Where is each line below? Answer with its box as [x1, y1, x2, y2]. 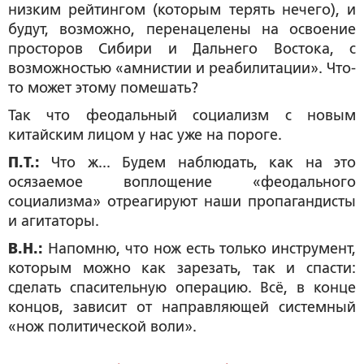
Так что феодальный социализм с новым [8, 107, 356, 123]
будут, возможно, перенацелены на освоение [8, 21, 356, 37]
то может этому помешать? [8, 80, 198, 96]
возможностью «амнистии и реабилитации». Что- [8, 60, 356, 76]
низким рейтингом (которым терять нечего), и [8, 2, 356, 18]
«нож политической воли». [8, 318, 197, 335]
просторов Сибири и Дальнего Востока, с [8, 41, 356, 57]
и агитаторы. [8, 213, 99, 229]
